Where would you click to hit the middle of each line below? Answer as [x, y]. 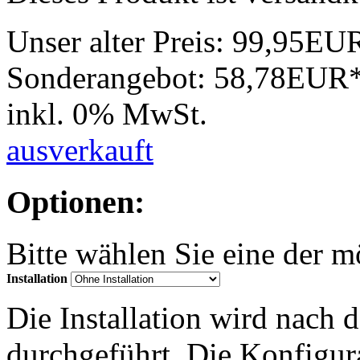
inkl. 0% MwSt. [107, 113]
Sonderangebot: [110, 77]
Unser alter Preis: [119, 41]
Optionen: [76, 202]
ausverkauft [80, 149]
